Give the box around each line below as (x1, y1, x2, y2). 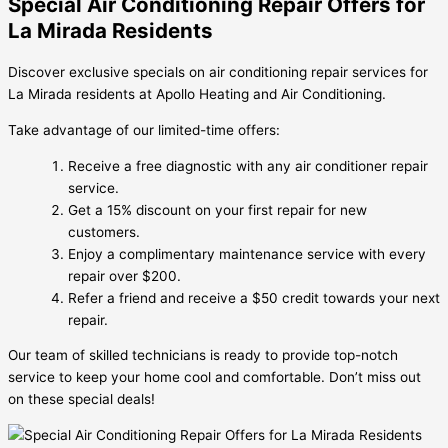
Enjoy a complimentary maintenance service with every (68, 245, 426, 262)
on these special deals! (8, 391, 155, 408)
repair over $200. (68, 267, 181, 284)
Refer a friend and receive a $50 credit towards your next (68, 289, 440, 306)
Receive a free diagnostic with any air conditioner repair (68, 157, 428, 174)
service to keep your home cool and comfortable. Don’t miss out (8, 369, 421, 386)
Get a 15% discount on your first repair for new (68, 201, 367, 218)
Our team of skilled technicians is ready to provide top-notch (8, 347, 398, 364)
